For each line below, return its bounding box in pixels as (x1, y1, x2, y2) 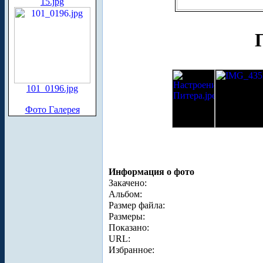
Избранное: (109, 244, 154, 255)
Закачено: (109, 177, 147, 188)
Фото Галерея (25, 104, 80, 114)
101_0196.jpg (26, 83, 78, 93)
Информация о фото (109, 166, 194, 177)
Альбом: (109, 188, 142, 199)
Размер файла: (109, 200, 165, 210)
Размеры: (109, 211, 145, 221)
